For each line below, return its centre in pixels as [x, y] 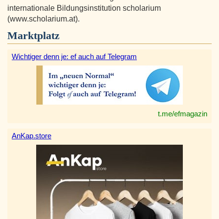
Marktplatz [33, 36]
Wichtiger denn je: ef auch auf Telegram [74, 57]
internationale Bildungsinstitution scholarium [84, 8]
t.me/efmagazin [183, 114]
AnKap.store [32, 136]
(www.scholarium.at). [44, 19]
